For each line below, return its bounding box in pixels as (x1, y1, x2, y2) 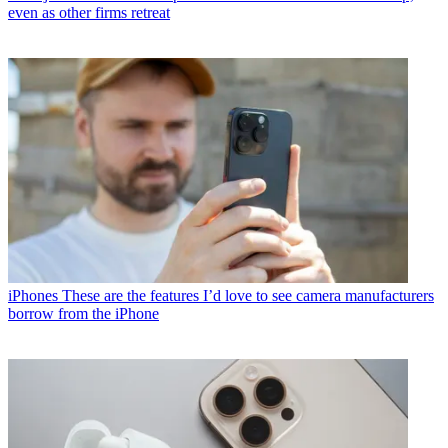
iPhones (8, 287, 58, 305)
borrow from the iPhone (8, 305, 159, 323)
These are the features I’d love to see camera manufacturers (62, 287, 434, 305)
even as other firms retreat (8, 4, 170, 22)
